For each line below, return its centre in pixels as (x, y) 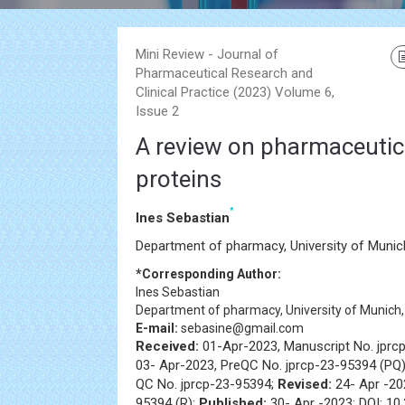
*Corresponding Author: (208, 274)
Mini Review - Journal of (207, 54)
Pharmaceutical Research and (224, 73)
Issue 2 (157, 111)
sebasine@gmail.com (241, 328)
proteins (179, 179)
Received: (167, 346)
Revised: (305, 384)
